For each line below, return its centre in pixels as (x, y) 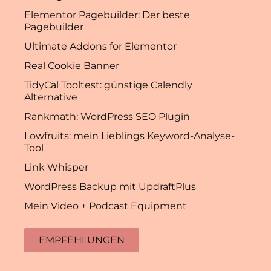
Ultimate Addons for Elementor (100, 46)
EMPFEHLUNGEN (82, 240)
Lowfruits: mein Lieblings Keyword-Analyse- (129, 135)
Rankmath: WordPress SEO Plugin (107, 116)
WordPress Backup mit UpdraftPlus (110, 186)
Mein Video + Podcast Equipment (106, 206)
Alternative (51, 97)
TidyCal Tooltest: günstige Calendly (108, 85)
